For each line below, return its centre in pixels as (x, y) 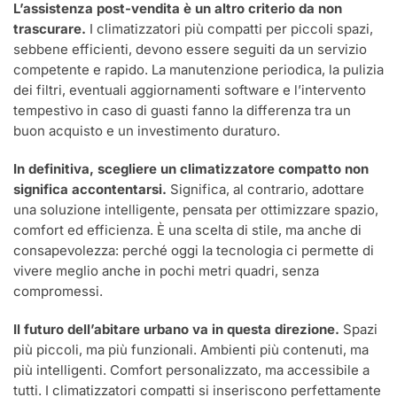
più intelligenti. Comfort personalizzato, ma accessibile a (191, 370)
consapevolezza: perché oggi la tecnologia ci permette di (194, 250)
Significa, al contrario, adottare (265, 189)
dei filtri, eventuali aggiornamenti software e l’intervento (190, 90)
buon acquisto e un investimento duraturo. (147, 130)
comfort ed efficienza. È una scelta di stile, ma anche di (187, 230)
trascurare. (50, 28)
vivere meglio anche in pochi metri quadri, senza (166, 270)
